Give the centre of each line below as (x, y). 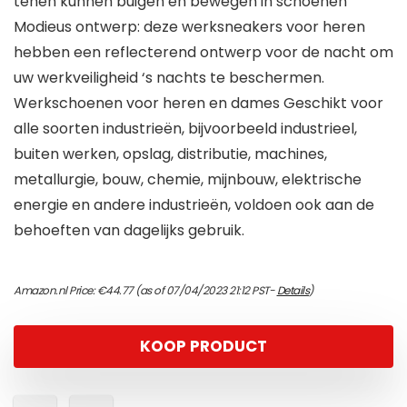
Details (293, 291)
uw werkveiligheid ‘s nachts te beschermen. (169, 78)
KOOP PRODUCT (203, 347)
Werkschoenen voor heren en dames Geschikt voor (199, 104)
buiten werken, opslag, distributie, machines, (170, 154)
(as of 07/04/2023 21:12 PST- (205, 291)
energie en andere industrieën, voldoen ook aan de (194, 205)
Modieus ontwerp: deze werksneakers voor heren (189, 27)
